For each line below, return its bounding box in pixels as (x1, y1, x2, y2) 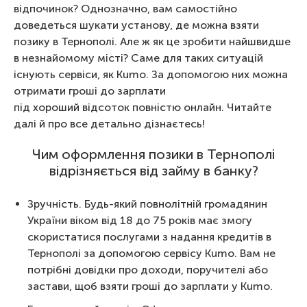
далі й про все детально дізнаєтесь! (14, 117, 208, 130)
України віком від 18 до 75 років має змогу (27, 214, 252, 227)
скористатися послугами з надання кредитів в (27, 230, 271, 243)
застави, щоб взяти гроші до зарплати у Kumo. (27, 280, 273, 293)
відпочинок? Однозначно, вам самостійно (14, 2, 237, 15)
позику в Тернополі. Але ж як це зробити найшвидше (14, 35, 291, 48)
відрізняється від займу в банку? (49, 162, 258, 179)
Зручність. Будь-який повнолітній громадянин (27, 197, 267, 210)
